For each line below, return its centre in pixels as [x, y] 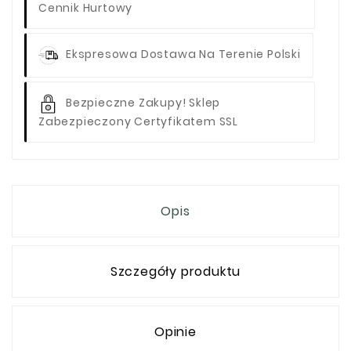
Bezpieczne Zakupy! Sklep [143, 103]
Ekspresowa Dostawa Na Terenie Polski [183, 54]
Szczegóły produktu [175, 272]
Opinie [175, 332]
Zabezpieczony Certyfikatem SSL [139, 122]
